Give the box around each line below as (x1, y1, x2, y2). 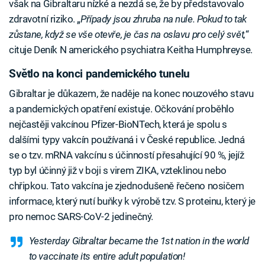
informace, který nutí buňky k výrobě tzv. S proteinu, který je (9, 195, 256, 208)
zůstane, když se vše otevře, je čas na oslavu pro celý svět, (9, 28, 245, 40)
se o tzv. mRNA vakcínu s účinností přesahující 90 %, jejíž (9, 149, 244, 161)
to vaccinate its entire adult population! (28, 250, 185, 263)
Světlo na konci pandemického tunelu (9, 67, 190, 80)
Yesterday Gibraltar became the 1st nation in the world (28, 235, 249, 247)
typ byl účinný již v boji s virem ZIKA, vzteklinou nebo (9, 164, 227, 177)
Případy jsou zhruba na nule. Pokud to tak (80, 12, 247, 25)
